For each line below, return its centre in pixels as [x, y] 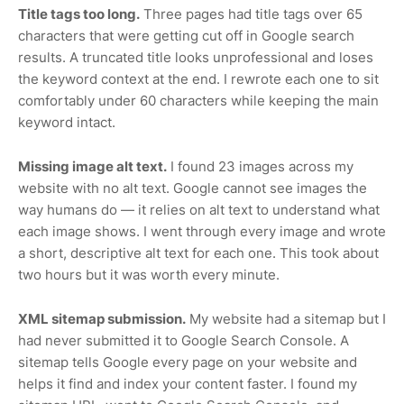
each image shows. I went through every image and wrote [202, 231]
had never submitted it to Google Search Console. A [184, 340]
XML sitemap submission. [102, 318]
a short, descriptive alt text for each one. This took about [198, 252]
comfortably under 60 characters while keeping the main [198, 100]
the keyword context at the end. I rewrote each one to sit [198, 78]
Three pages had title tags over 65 [251, 14]
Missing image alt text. [92, 166]
